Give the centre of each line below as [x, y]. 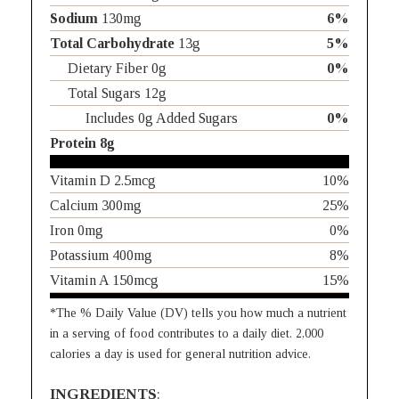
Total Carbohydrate [112, 43]
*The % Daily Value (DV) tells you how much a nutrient [198, 313]
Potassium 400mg [101, 255]
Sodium [74, 18]
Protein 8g [82, 143]
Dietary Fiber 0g [117, 68]
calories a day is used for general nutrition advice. [180, 354]
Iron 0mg [77, 230]
